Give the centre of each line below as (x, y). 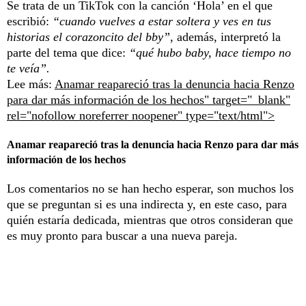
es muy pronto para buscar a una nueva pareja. (122, 236)
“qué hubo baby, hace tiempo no (210, 53)
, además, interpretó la (225, 37)
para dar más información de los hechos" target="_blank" (149, 100)
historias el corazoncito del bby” (88, 37)
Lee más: (31, 84)
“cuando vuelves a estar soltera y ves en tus (162, 22)
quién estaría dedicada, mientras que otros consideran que (150, 220)
